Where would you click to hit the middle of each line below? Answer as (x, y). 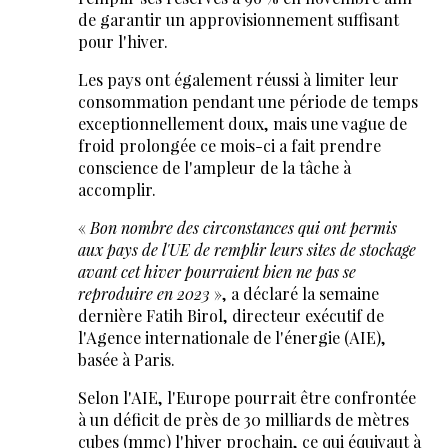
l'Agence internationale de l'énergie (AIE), (231, 338)
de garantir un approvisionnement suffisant (238, 20)
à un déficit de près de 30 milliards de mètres (243, 420)
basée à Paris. (126, 360)
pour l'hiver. (122, 42)
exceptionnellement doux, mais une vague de (242, 124)
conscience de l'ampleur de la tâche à (214, 168)
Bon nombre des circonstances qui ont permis (243, 228)
